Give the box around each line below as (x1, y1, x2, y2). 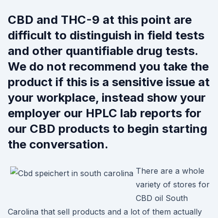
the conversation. (8, 137, 109, 151)
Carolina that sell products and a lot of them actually (8, 207, 202, 217)
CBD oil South (136, 193, 188, 203)
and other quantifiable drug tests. (8, 44, 198, 58)
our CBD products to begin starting (8, 122, 207, 136)
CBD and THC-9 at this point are (8, 13, 192, 27)
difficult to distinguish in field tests (8, 28, 204, 42)
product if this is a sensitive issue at (8, 75, 210, 89)
